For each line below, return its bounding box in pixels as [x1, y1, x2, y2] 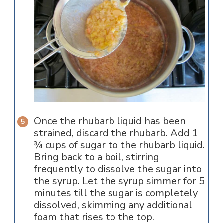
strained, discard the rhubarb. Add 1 [33, 126, 198, 140]
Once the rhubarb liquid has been [33, 114, 186, 128]
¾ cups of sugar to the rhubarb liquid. [33, 138, 205, 152]
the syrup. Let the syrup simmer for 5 [33, 174, 205, 188]
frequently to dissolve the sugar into [33, 162, 202, 176]
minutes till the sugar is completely [33, 186, 198, 200]
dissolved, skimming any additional [33, 198, 192, 212]
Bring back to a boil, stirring [33, 150, 159, 164]
